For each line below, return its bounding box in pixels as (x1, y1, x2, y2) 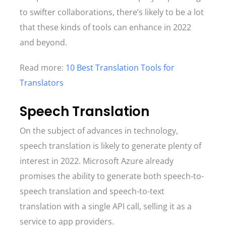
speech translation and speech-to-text (20, 186, 164, 197)
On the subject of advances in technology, (20, 125, 178, 136)
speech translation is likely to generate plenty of (20, 140, 201, 151)
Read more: (20, 62, 66, 73)
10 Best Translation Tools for (66, 62, 175, 73)
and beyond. (20, 37, 69, 48)
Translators (20, 77, 64, 88)
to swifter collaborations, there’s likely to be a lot (20, 7, 204, 18)
